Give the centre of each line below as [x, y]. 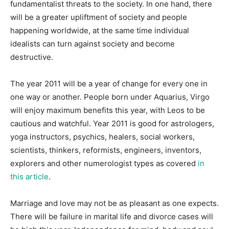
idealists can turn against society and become [93, 44]
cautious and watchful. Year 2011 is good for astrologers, [112, 123]
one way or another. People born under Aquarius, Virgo [110, 97]
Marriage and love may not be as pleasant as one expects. [114, 203]
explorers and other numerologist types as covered [104, 163]
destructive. [32, 57]
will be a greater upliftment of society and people [99, 17]
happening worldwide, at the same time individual [100, 30]
